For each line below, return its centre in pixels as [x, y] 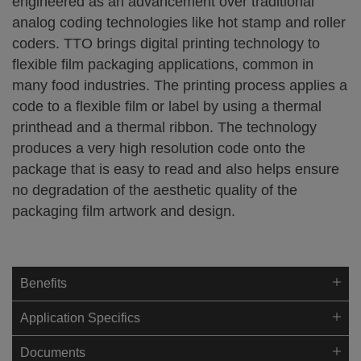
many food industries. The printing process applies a [180, 85]
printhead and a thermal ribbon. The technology [164, 127]
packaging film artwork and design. [124, 211]
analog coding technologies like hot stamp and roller [179, 23]
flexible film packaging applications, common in [163, 64]
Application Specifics [80, 318]
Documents [53, 353]
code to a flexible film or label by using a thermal [167, 106]
